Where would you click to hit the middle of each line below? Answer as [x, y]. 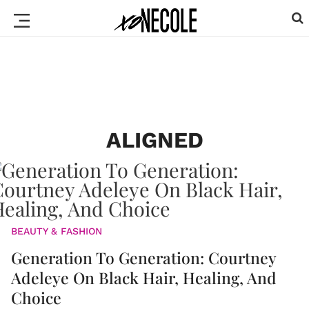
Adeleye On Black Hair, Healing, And [144, 278]
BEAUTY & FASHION [57, 231]
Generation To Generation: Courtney [143, 258]
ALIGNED [154, 140]
